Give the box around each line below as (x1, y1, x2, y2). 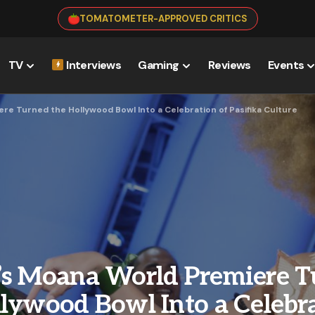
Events (267, 57, 304, 72)
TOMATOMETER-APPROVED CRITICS (79, 13, 247, 25)
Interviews (66, 57, 122, 72)
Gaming (138, 57, 179, 72)
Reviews (208, 57, 251, 72)
